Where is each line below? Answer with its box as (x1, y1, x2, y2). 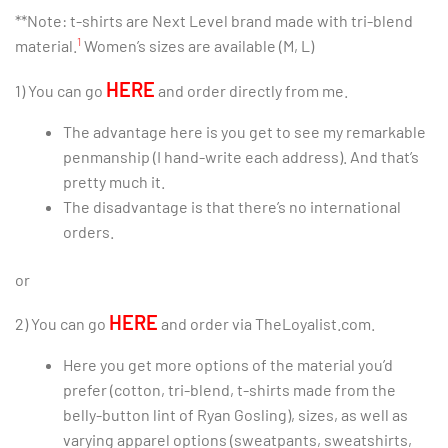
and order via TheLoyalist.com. (158, 314, 375, 334)
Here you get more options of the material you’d (63, 355, 393, 375)
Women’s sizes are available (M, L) (81, 36, 314, 56)
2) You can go (15, 314, 109, 334)
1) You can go (15, 80, 106, 100)
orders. (63, 222, 114, 242)
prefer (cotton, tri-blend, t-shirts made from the (63, 380, 396, 400)
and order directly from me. (155, 80, 348, 100)
